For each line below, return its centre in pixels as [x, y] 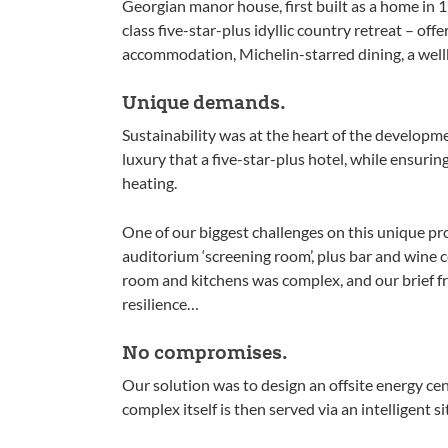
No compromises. [205, 351]
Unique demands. [204, 101]
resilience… [160, 303]
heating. [149, 182]
